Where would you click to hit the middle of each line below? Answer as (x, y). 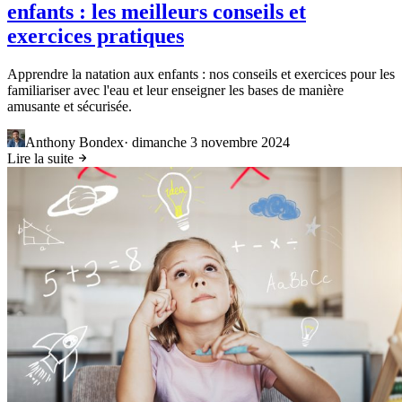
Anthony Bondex (74, 143)
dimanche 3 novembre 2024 (211, 143)
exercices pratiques (96, 36)
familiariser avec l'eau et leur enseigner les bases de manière (175, 91)
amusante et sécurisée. (70, 107)
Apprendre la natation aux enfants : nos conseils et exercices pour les (201, 74)
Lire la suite (42, 159)
